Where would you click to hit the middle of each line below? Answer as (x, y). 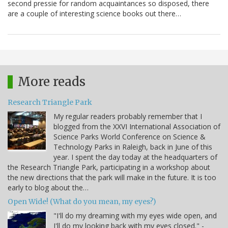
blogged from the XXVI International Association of (137, 127)
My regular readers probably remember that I (128, 117)
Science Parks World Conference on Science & (130, 137)
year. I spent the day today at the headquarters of (135, 157)
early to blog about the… (48, 188)
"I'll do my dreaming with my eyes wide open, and (135, 216)
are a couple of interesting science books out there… (94, 14)
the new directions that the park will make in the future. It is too (112, 178)
